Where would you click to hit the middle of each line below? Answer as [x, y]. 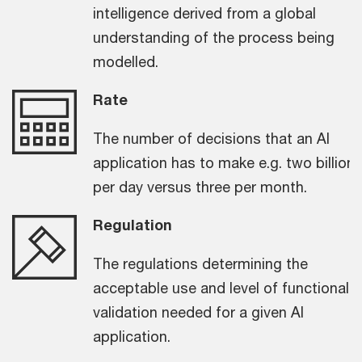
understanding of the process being [214, 37]
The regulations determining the [200, 263]
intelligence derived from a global [204, 13]
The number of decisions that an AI [211, 138]
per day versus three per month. [200, 186]
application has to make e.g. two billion [224, 162]
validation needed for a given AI [198, 311]
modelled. [126, 61]
